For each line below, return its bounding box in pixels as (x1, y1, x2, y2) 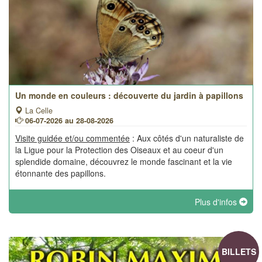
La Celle (23, 105, 53, 116)
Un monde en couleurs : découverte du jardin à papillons (15, 89, 243, 101)
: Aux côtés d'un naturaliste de (130, 132, 244, 144)
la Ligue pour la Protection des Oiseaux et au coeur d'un (15, 144, 223, 156)
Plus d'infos (195, 196, 239, 208)
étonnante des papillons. (15, 167, 106, 179)
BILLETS (221, 246, 256, 257)
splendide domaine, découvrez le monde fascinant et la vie (15, 156, 232, 167)
